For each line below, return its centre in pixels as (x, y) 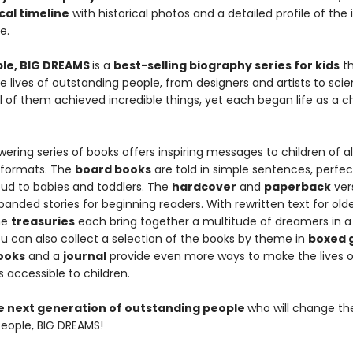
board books (113, 169)
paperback (297, 187)
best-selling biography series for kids (226, 65)
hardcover (204, 187)
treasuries (43, 221)
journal (84, 256)
